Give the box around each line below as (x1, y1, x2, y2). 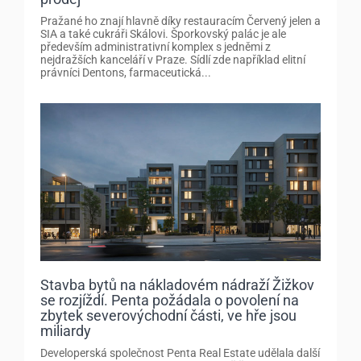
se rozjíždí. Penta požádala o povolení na (40, 292, 299, 309)
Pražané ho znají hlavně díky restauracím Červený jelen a (40, 15, 321, 28)
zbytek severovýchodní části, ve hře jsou (40, 307, 297, 325)
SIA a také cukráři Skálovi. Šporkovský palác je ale (40, 27, 286, 41)
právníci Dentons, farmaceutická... (40, 66, 211, 80)
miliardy (40, 322, 91, 340)
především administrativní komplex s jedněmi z (40, 40, 271, 54)
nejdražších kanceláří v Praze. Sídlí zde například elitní (40, 53, 305, 67)
